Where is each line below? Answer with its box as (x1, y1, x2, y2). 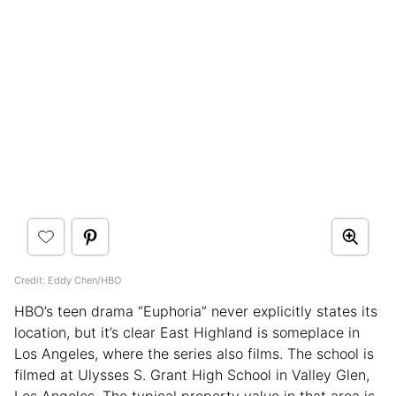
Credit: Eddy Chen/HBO (14, 273, 121, 286)
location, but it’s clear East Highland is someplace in (14, 323, 360, 341)
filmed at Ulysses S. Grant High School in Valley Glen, (14, 365, 369, 384)
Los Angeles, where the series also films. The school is (14, 344, 374, 362)
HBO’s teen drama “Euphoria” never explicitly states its (14, 301, 377, 320)
